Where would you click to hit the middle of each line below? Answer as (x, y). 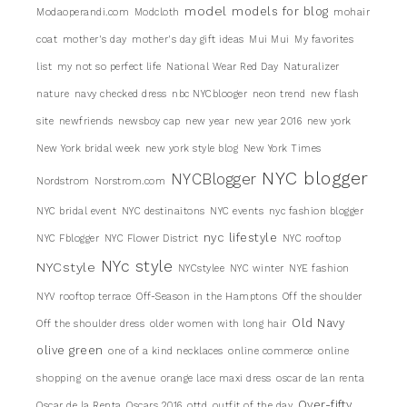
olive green (70, 350)
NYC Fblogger (68, 238)
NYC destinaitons (163, 211)
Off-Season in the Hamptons (207, 296)
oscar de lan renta (320, 378)
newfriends (86, 121)
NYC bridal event (76, 211)
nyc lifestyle (240, 237)
